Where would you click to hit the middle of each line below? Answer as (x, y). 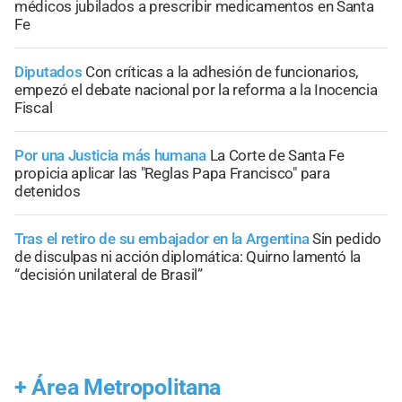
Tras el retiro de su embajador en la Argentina (162, 239)
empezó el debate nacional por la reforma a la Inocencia (196, 90)
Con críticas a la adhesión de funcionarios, (222, 72)
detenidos (48, 192)
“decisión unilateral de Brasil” (109, 275)
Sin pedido (346, 239)
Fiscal (34, 108)
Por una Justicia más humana (110, 156)
